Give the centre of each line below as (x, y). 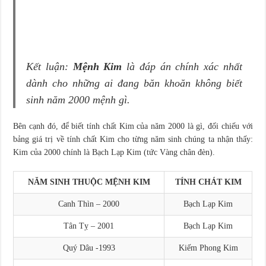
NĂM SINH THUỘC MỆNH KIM (89, 182)
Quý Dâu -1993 (89, 248)
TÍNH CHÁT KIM (208, 182)
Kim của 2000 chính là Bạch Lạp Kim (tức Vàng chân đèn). (114, 153)
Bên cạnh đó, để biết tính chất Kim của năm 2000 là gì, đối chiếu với (133, 126)
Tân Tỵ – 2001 (89, 226)
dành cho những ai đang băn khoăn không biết (134, 83)
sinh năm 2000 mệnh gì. (78, 100)
